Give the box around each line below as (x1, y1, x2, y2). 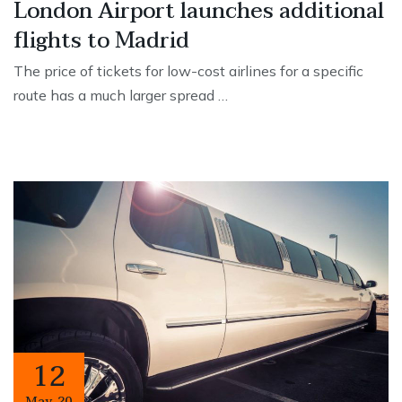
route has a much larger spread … (13, 86, 228, 105)
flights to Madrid (13, 22, 189, 60)
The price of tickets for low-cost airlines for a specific (13, 62, 363, 81)
